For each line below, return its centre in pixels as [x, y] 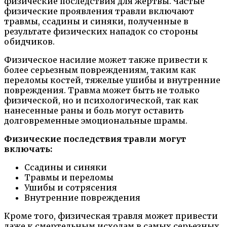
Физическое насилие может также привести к [106, 60]
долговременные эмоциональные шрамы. [96, 120]
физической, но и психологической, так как [101, 100]
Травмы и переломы [69, 177]
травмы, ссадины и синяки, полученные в [96, 21]
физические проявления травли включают [99, 11]
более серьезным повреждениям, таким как [100, 70]
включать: [28, 149]
